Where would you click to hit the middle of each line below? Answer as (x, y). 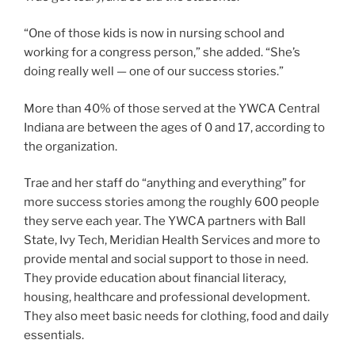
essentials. (54, 336)
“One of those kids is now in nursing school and (154, 34)
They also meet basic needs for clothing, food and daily (176, 317)
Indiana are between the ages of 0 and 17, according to (174, 127)
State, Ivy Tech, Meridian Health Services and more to (172, 240)
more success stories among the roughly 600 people (172, 202)
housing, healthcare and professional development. (167, 298)
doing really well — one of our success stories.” (154, 72)
